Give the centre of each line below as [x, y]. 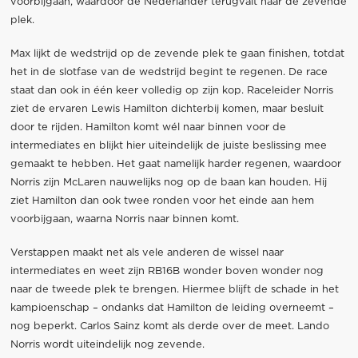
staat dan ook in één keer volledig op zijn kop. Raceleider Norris [171, 90]
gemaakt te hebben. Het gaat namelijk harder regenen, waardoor [175, 164]
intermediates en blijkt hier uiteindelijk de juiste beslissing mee [168, 145]
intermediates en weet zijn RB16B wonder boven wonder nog [167, 271]
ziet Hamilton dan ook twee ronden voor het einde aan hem [162, 201]
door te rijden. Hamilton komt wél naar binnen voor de [148, 127]
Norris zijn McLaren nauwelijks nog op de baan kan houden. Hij [168, 182]
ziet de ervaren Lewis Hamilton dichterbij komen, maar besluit [167, 109]
